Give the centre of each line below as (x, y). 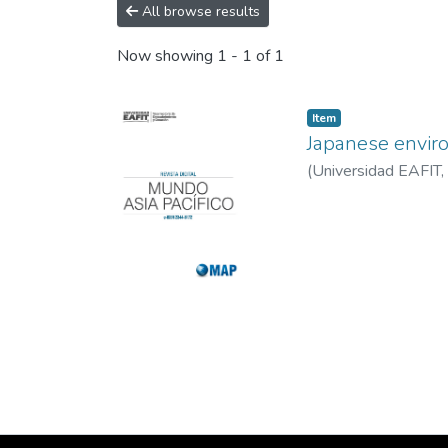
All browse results (199, 11)
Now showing (167, 56)
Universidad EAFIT (376, 171)
